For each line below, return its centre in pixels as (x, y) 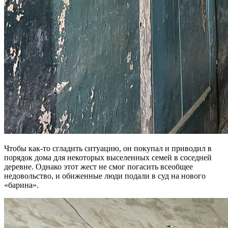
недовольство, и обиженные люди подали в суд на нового (105, 176)
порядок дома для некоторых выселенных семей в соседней (108, 158)
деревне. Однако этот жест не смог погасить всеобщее (98, 167)
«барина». (21, 185)
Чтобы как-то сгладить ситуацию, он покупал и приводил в (108, 149)
